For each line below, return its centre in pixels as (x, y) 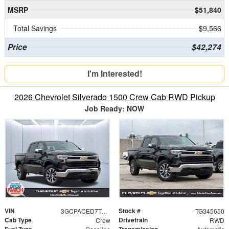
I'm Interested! (114, 74)
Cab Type (18, 220)
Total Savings (35, 28)
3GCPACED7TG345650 (104, 211)
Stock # (130, 211)
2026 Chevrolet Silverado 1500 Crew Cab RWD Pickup (114, 97)
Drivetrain (133, 220)
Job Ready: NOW (114, 109)
